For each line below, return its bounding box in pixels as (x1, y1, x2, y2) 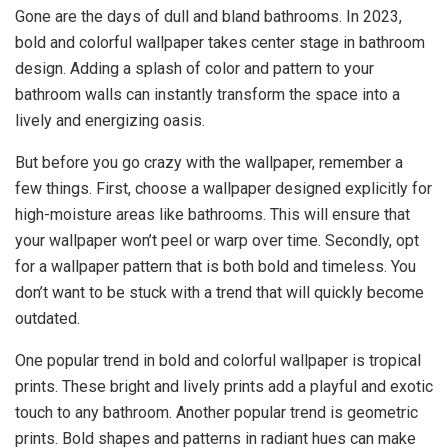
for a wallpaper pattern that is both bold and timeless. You (15, 256, 416, 276)
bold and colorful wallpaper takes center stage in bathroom (15, 32, 425, 52)
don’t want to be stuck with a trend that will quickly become (15, 282, 424, 302)
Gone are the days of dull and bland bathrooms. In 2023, (15, 6, 402, 26)
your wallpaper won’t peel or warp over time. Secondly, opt (15, 230, 419, 250)
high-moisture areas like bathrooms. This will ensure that (15, 204, 410, 224)
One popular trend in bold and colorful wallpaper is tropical (15, 350, 421, 370)
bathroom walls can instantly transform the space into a (15, 84, 400, 104)
